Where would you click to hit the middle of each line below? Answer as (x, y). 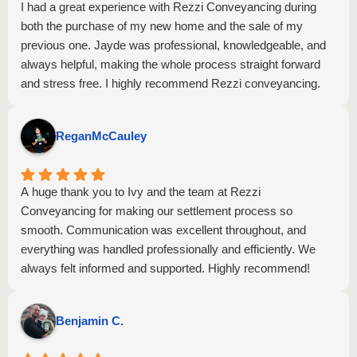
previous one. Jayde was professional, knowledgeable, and (173, 45)
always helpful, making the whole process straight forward (171, 64)
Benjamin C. (90, 321)
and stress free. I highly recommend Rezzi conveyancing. (171, 83)
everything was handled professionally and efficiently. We (168, 249)
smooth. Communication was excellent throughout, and (163, 230)
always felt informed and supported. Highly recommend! (165, 268)
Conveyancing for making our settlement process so (157, 211)
